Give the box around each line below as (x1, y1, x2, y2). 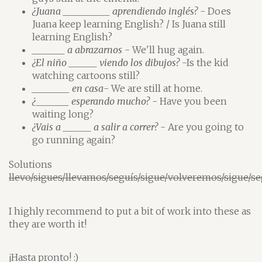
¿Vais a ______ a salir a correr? (32, 121, 158, 133)
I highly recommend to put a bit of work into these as (9, 205, 251, 217)
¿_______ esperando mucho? (32, 95, 150, 107)
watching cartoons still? (32, 70, 140, 81)
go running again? (32, 134, 115, 146)
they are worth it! (9, 218, 87, 230)
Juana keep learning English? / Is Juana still (32, 18, 226, 30)
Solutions (9, 158, 52, 170)
